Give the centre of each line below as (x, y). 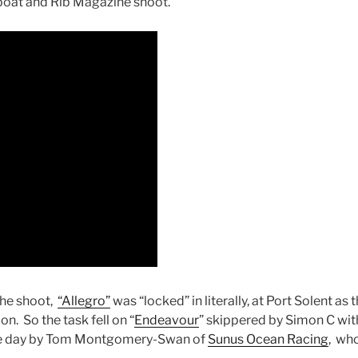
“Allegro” (84, 300)
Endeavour (167, 320)
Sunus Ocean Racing (268, 339)
